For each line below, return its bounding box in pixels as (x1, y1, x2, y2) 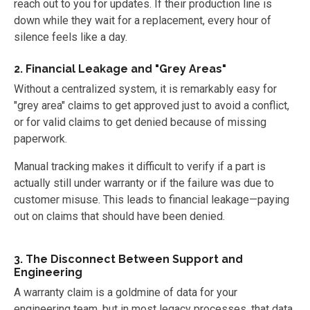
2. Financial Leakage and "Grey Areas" (14, 62, 226, 75)
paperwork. (14, 132, 67, 145)
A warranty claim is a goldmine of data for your (14, 286, 237, 299)
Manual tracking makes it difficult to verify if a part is (14, 160, 266, 173)
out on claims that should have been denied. (14, 210, 225, 223)
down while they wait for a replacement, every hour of (14, 14, 271, 27)
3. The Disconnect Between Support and (14, 253, 243, 266)
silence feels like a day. (14, 30, 127, 44)
